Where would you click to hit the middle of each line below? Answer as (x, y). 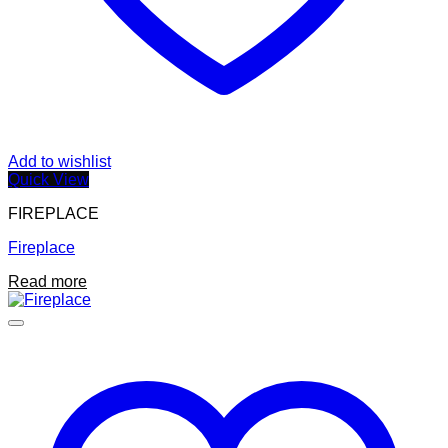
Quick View (48, 180)
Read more (47, 282)
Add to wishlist (59, 162)
